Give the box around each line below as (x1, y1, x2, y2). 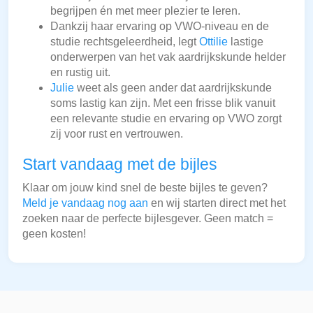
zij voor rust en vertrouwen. (50, 128, 183, 140)
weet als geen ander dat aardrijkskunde (74, 82, 272, 94)
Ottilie (199, 36, 228, 48)
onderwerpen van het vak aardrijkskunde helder (50, 51, 286, 64)
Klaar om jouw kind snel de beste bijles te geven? (22, 182, 268, 194)
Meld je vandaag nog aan (22, 197, 148, 210)
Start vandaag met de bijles (22, 155, 217, 174)
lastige (228, 36, 263, 48)
